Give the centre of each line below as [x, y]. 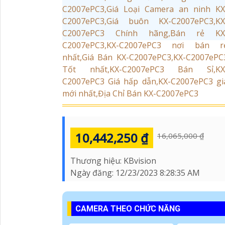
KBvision [140, 161]
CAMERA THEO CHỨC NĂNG [128, 209]
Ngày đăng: [93, 173]
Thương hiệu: [97, 161]
